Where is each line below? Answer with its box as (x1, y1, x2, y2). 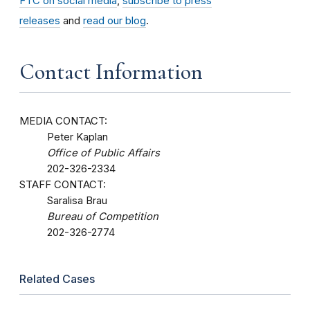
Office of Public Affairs (47, 146, 160, 159)
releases (19, 13, 60, 27)
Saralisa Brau (47, 194, 107, 207)
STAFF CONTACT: (19, 178, 106, 191)
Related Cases (19, 272, 95, 286)
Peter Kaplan (47, 130, 108, 143)
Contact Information (19, 57, 203, 85)
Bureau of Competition (47, 210, 158, 223)
